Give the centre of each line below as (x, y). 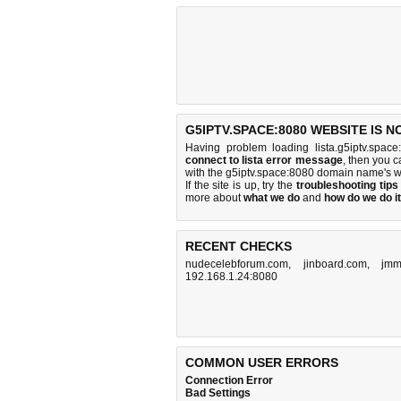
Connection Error (229, 380)
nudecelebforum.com (237, 264)
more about (214, 198)
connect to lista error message (264, 160)
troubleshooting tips (347, 185)
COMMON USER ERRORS (262, 363)
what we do (272, 198)
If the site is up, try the (241, 185)
